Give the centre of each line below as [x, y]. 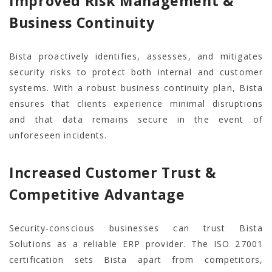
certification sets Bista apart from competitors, [136, 260]
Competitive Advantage [97, 195]
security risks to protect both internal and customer [136, 72]
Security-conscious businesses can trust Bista [136, 228]
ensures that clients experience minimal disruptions [136, 104]
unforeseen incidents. [58, 135]
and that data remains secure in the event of [136, 120]
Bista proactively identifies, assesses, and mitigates [136, 56]
